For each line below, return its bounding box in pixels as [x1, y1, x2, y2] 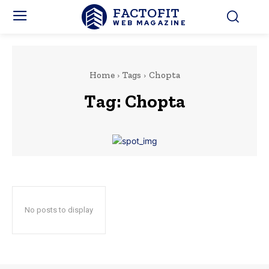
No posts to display [25, 205, 93, 214]
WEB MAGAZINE [113, 18, 187, 27]
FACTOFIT [113, 4, 180, 21]
